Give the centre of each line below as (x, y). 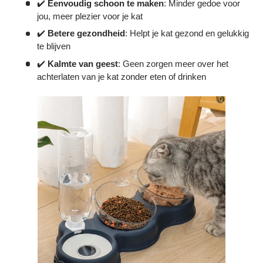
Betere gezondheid (86, 33)
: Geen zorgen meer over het (173, 63)
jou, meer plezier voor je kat (90, 16)
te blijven (53, 46)
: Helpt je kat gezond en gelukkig (187, 33)
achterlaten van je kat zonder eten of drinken (121, 76)
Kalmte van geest (82, 63)
